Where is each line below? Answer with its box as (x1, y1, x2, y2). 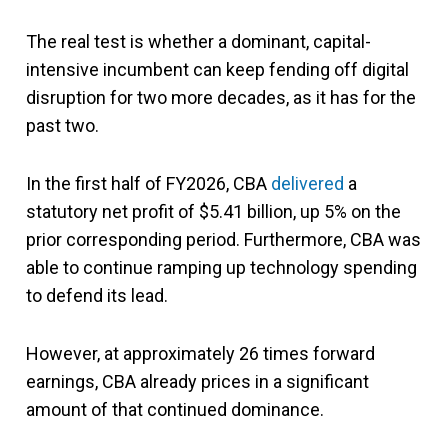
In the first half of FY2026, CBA (26, 172, 271, 194)
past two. (26, 114, 99, 136)
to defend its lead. (26, 284, 168, 306)
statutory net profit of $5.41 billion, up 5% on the (26, 200, 401, 222)
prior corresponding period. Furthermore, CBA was (26, 228, 421, 250)
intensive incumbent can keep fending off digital (26, 58, 409, 80)
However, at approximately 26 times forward (26, 342, 375, 364)
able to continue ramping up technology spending (26, 256, 417, 278)
